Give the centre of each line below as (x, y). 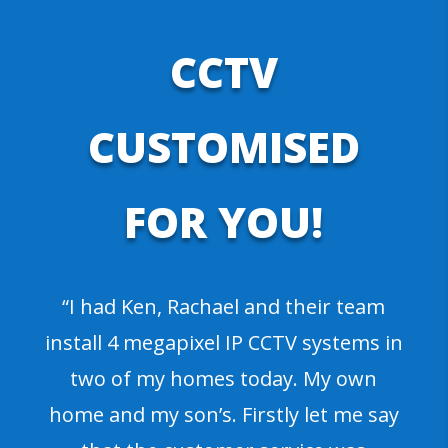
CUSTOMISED (223, 146)
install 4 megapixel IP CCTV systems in (223, 342)
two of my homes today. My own (224, 378)
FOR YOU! (224, 221)
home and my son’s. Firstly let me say (223, 414)
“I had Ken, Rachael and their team (224, 306)
